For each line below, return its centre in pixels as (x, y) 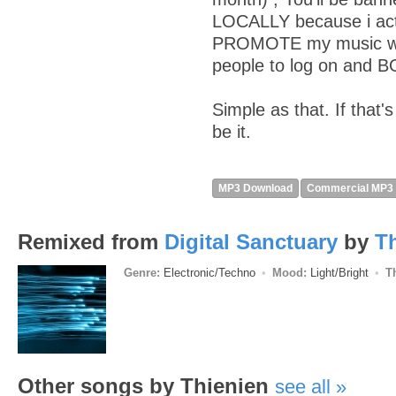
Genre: (142, 273)
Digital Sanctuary (251, 242)
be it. (232, 132)
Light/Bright (339, 273)
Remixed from (91, 242)
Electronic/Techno (209, 273)
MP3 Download (255, 188)
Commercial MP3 (350, 188)
